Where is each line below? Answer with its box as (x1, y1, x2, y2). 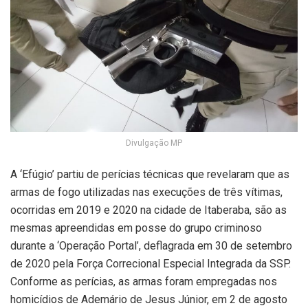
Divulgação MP (126, 137, 182, 148)
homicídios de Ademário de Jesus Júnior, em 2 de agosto (10, 292, 287, 306)
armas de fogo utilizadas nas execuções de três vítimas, (10, 185, 283, 199)
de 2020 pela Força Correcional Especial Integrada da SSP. (10, 256, 291, 270)
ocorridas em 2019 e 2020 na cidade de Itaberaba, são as (10, 203, 287, 217)
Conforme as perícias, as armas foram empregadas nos (10, 274, 277, 288)
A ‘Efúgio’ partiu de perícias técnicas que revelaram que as (10, 167, 289, 181)
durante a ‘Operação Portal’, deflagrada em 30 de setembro (10, 239, 292, 252)
